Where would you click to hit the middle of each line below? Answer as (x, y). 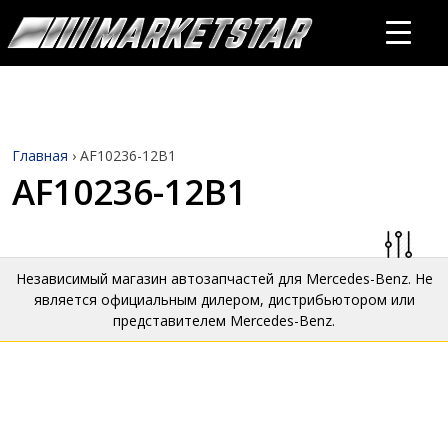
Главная (40, 155)
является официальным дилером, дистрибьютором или (224, 299)
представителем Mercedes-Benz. (224, 320)
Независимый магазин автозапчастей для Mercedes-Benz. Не (224, 278)
